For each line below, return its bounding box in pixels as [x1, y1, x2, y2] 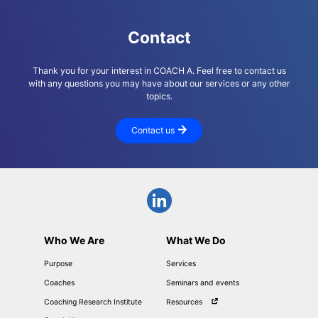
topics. [146, 90, 172, 102]
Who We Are [44, 234, 105, 246]
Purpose [44, 259, 73, 269]
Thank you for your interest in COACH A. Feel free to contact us [32, 65, 286, 76]
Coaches [44, 278, 75, 288]
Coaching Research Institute [44, 297, 143, 307]
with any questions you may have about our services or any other [28, 77, 290, 89]
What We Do [166, 234, 226, 246]
